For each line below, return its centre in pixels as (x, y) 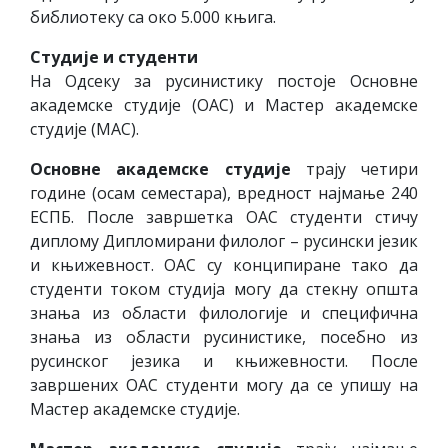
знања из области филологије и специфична (224, 313)
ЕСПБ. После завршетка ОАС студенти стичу (224, 217)
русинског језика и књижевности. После (224, 361)
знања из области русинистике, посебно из (224, 337)
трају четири (361, 169)
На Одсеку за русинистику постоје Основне (224, 81)
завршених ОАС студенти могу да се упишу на (224, 385)
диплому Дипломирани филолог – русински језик (224, 241)
